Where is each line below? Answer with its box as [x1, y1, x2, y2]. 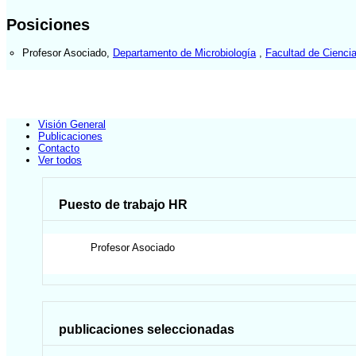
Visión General [38, 118, 106, 131]
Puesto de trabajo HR [59, 198, 188, 212]
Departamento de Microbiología [113, 46, 256, 59]
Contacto [38, 142, 79, 155]
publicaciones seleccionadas [59, 322, 235, 336]
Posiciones [6, 15, 90, 33]
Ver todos [38, 154, 82, 167]
